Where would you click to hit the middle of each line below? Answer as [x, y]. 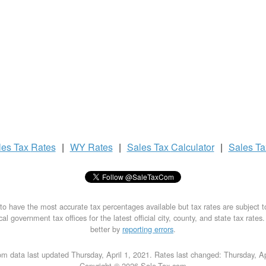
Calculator [192, 147]
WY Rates [91, 147]
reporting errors [148, 229]
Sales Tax [149, 147]
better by [106, 229]
